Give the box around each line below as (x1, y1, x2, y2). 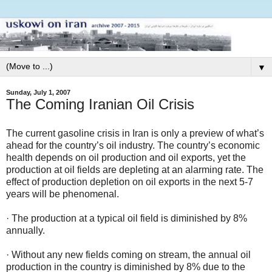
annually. (6, 225, 45, 236)
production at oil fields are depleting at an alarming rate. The (6, 164, 263, 175)
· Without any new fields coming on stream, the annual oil (6, 249, 251, 260)
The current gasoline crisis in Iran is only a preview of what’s (6, 127, 264, 138)
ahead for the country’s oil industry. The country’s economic (6, 140, 260, 151)
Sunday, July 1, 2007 (6, 88, 70, 96)
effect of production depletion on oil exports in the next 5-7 (6, 176, 253, 187)
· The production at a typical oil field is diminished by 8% (6, 212, 247, 223)
